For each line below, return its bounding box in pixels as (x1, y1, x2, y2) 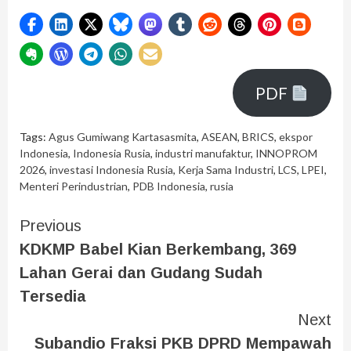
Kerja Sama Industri (178, 163, 273, 177)
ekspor (279, 130, 313, 144)
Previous (20, 217, 81, 235)
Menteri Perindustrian (20, 179, 128, 194)
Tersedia (20, 288, 86, 306)
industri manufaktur (155, 147, 251, 161)
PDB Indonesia (132, 179, 205, 194)
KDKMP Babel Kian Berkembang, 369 (20, 241, 296, 259)
